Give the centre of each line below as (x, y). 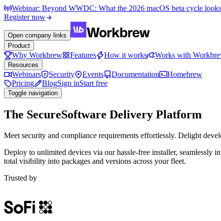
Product (19, 46)
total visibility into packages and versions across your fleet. (95, 161)
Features (83, 55)
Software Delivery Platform (131, 114)
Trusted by (20, 178)
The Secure (33, 114)
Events (93, 74)
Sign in (68, 83)
